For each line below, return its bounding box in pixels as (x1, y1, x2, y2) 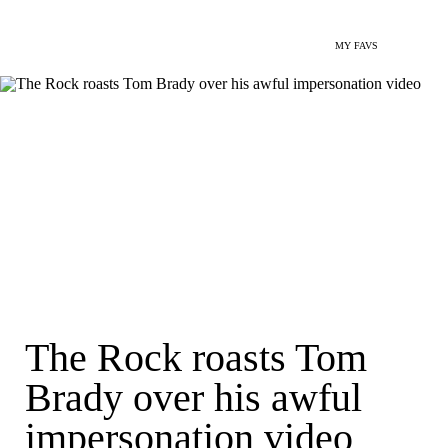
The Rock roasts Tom (25, 335, 367, 380)
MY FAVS (335, 40, 378, 51)
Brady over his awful (25, 375, 362, 420)
